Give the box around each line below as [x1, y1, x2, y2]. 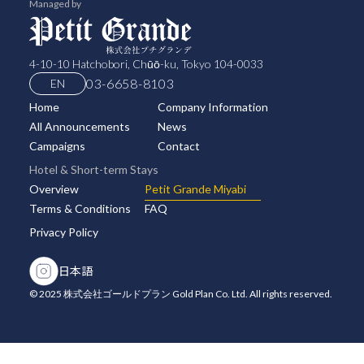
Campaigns [28, 138, 85, 153]
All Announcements [28, 119, 130, 133]
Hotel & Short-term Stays [28, 162, 158, 176]
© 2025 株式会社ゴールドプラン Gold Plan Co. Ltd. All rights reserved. [28, 287, 332, 300]
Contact [157, 138, 200, 153]
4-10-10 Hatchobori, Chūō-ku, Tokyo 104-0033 [28, 56, 263, 71]
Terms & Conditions [28, 201, 131, 215]
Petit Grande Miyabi [145, 181, 247, 196]
